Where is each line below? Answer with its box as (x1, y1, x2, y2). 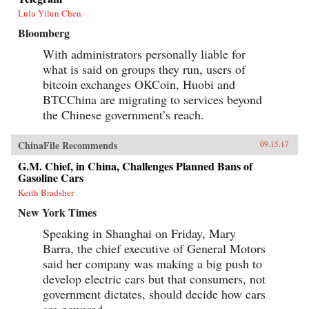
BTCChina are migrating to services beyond (43, 90, 262, 108)
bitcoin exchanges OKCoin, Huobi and (43, 75, 235, 92)
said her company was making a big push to (43, 255, 262, 272)
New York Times (18, 203, 97, 220)
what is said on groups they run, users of (43, 60, 246, 77)
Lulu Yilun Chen (18, 6, 81, 19)
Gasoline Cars (18, 169, 83, 186)
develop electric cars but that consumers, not (43, 270, 266, 287)
